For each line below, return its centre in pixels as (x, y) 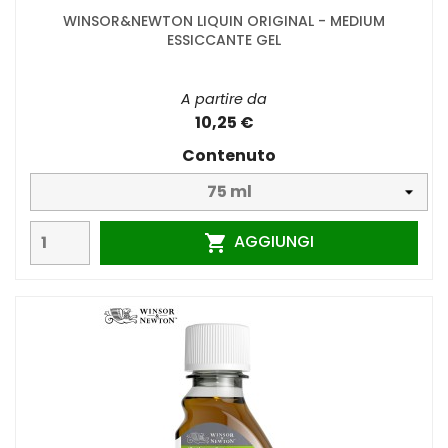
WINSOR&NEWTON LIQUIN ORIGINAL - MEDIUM (224, 20)
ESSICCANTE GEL (224, 39)
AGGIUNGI (273, 241)
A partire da (224, 98)
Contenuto (229, 155)
